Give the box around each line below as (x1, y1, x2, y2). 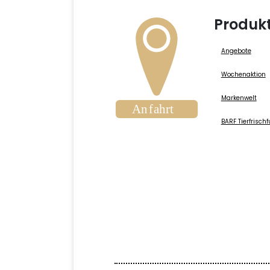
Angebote (221, 46, 251, 56)
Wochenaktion (221, 70, 266, 80)
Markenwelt (221, 93, 257, 103)
